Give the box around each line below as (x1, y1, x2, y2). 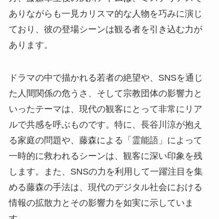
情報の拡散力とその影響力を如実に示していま (8, 198, 194, 208)
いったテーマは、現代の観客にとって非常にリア (8, 104, 202, 114)
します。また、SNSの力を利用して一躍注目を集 (8, 167, 203, 177)
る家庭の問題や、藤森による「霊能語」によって (8, 135, 202, 146)
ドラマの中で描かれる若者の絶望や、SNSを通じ (8, 73, 203, 83)
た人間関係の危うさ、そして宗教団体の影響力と (8, 88, 202, 99)
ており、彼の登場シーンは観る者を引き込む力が (8, 24, 202, 34)
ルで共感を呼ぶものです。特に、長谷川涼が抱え (8, 120, 202, 130)
